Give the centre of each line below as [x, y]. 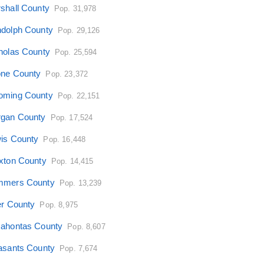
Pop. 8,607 [86, 226]
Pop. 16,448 [65, 139]
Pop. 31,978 [75, 8]
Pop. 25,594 [76, 52]
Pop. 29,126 [79, 30]
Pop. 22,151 [79, 95]
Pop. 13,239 [80, 183]
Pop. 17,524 [72, 117]
